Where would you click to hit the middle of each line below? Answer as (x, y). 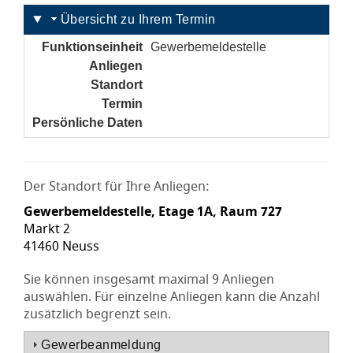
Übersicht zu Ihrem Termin (138, 19)
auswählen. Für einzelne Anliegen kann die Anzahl (172, 297)
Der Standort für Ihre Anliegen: (117, 187)
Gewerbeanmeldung (101, 345)
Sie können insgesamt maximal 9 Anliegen (149, 280)
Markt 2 (47, 229)
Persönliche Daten (87, 123)
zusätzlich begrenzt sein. (97, 314)
